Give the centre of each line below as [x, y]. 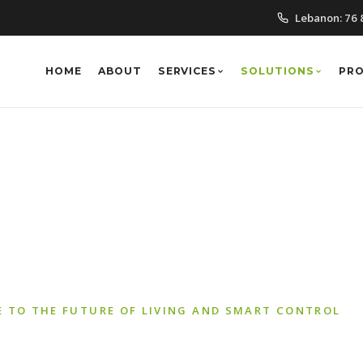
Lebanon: [320, 17]
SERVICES [187, 71]
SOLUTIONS [278, 71]
